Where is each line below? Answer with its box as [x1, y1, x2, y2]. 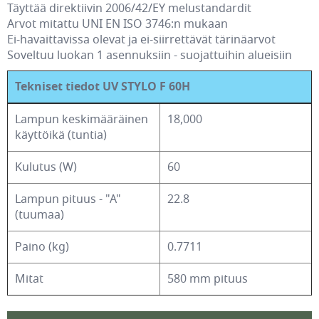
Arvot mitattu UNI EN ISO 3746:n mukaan [7, 16, 228, 33]
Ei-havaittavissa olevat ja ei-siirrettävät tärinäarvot [7, 31, 276, 48]
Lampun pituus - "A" [15, 191, 121, 208]
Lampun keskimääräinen [15, 111, 148, 128]
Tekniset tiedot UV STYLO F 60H [15, 78, 190, 95]
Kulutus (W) [15, 159, 77, 176]
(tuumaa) [15, 206, 64, 224]
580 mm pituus [167, 271, 248, 288]
